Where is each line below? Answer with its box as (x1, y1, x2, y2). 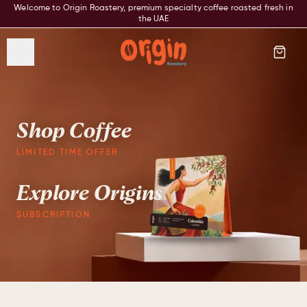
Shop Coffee (16, 121, 132, 142)
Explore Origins (16, 184, 162, 204)
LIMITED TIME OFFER (16, 149, 118, 157)
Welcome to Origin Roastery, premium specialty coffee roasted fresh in (14, 4, 293, 12)
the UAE (138, 15, 169, 23)
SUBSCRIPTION (16, 211, 90, 219)
